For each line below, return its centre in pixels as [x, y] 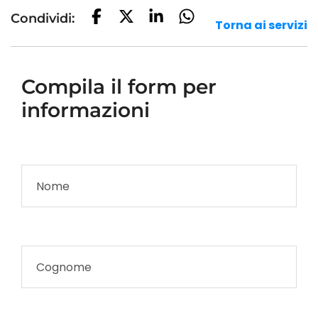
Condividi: [43, 18]
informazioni [86, 110]
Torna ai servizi [261, 25]
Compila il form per [119, 87]
